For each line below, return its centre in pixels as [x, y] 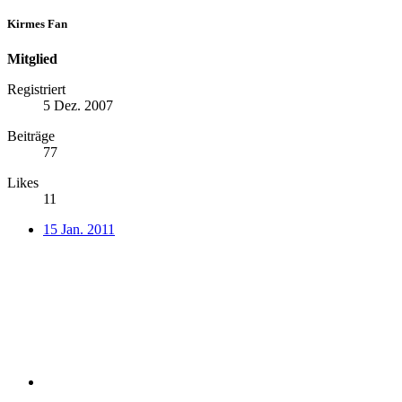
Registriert [36, 90]
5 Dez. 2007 [78, 106]
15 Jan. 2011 [79, 230]
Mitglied [32, 59]
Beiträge [31, 136]
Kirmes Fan [37, 23]
